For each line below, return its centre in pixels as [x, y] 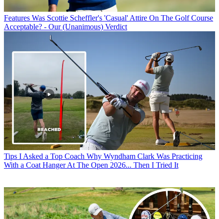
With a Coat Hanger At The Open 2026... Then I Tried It [91, 165]
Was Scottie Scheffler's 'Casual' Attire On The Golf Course [122, 18]
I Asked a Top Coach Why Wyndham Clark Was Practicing [111, 156]
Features [17, 18]
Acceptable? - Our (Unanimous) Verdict [66, 27]
